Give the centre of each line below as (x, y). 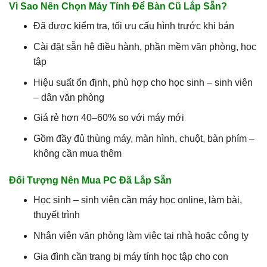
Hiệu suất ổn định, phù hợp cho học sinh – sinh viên (143, 82)
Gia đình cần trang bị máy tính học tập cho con (131, 256)
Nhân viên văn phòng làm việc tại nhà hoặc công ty (141, 236)
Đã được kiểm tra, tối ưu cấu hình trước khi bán (133, 26)
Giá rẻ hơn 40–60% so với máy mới (108, 118)
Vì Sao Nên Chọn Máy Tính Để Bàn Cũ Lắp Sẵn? (118, 7)
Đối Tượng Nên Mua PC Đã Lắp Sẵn (90, 181)
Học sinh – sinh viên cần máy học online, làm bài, (137, 200)
